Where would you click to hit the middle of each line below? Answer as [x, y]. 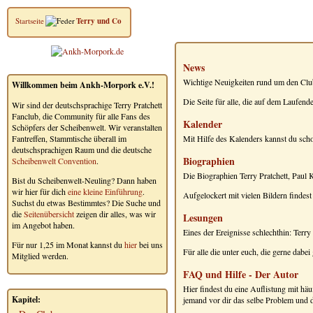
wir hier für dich [40, 191]
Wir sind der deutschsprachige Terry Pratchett [87, 105]
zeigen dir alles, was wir [115, 214]
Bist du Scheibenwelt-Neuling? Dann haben [84, 180]
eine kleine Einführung [105, 191]
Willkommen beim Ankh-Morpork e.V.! [83, 85]
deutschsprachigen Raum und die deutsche [82, 150]
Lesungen [203, 218]
